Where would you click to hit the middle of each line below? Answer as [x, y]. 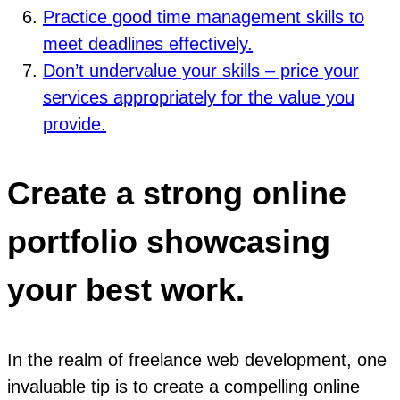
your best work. [126, 289]
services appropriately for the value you [199, 97]
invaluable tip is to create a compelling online [183, 386]
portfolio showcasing [169, 241]
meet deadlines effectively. [148, 43]
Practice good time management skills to [204, 17]
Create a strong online [177, 193]
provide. [75, 124]
